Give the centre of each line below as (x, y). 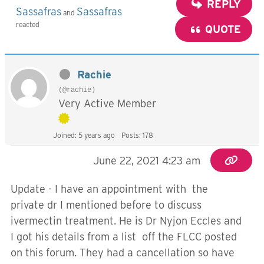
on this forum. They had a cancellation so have (123, 253)
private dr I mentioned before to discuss (106, 205)
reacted (28, 24)
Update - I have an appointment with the (109, 189)
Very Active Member (107, 103)
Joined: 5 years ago (84, 135)
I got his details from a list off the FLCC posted (124, 237)
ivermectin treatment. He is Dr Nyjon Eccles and (126, 221)
